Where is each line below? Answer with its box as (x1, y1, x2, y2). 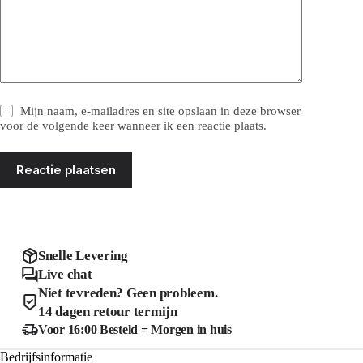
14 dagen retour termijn (37, 304, 177, 319)
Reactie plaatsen (16, 162, 117, 177)
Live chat (37, 267, 92, 282)
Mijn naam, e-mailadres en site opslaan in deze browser (20, 105, 301, 117)
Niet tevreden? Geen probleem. (37, 285, 218, 301)
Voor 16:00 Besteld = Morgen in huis (37, 322, 232, 336)
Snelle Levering (37, 248, 128, 263)
